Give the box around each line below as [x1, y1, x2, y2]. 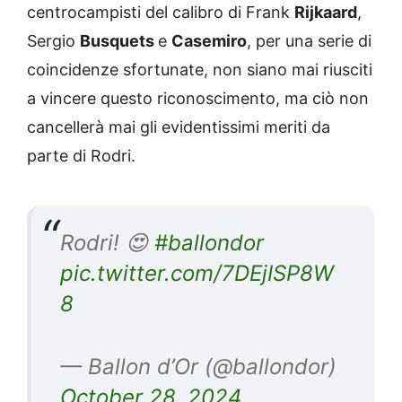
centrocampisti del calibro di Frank [27, 3, 294, 22]
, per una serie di [247, 31, 371, 51]
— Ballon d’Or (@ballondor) [60, 354, 336, 380]
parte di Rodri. [27, 146, 135, 166]
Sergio [27, 31, 80, 51]
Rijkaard [294, 3, 357, 22]
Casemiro [171, 31, 247, 51]
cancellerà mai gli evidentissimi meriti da [27, 118, 330, 137]
